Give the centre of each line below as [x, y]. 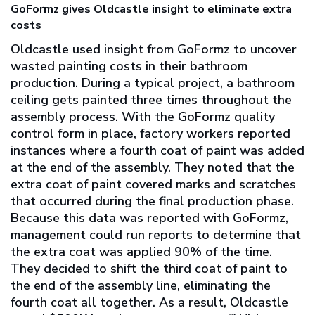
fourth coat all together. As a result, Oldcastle [149, 303]
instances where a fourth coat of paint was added [157, 151]
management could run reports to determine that [156, 235]
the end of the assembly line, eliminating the [141, 286]
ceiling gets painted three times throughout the [151, 100]
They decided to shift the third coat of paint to [149, 269]
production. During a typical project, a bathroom [153, 83]
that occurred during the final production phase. [152, 201]
